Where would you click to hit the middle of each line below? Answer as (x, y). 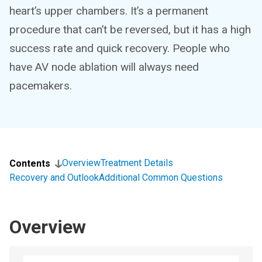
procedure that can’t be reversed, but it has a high (130, 30)
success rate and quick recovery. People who (120, 48)
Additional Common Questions (161, 177)
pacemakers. (41, 86)
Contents (30, 163)
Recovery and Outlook (54, 177)
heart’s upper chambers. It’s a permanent (109, 11)
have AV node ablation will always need (104, 67)
